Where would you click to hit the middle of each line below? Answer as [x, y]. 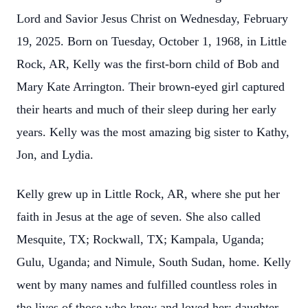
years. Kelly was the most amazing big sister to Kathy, [153, 132]
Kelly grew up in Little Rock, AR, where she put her [148, 194]
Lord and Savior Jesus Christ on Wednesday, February [152, 19]
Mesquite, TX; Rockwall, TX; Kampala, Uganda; [140, 239]
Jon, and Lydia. [55, 155]
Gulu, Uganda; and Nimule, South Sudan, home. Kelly [154, 262]
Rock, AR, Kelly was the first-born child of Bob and [148, 64]
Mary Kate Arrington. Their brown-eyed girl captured [151, 87]
